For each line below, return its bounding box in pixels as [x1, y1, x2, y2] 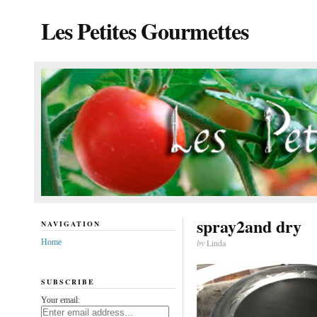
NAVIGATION [40, 219, 100, 229]
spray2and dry [196, 214, 301, 238]
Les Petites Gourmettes [40, 14, 248, 47]
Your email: [40, 294, 80, 305]
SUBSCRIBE [40, 276, 95, 287]
